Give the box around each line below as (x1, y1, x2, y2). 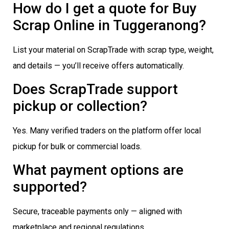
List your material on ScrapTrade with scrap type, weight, (13, 44, 214, 55)
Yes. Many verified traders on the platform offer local (13, 126, 201, 136)
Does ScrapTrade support (13, 81, 178, 98)
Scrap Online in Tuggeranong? (13, 16, 206, 34)
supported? (13, 178, 87, 196)
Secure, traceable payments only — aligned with (13, 207, 182, 217)
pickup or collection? (13, 98, 147, 115)
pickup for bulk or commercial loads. (13, 142, 142, 152)
